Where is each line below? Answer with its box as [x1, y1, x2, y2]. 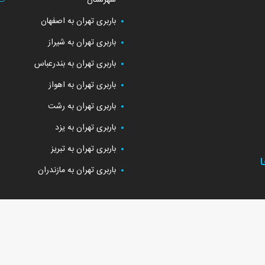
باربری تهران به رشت [48, 99, 116, 114]
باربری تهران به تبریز [51, 142, 116, 156]
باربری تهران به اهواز [49, 78, 116, 92]
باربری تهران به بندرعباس [34, 57, 116, 71]
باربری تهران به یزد [55, 121, 116, 135]
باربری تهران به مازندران [38, 163, 116, 177]
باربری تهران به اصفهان [41, 14, 116, 28]
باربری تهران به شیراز [48, 35, 116, 50]
